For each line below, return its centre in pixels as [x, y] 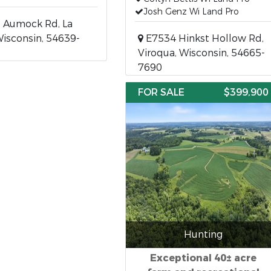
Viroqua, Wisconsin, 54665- [201, 53]
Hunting [203, 234]
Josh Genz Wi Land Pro [191, 12]
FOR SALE [161, 92]
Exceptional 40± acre [203, 258]
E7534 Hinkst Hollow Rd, [203, 38]
